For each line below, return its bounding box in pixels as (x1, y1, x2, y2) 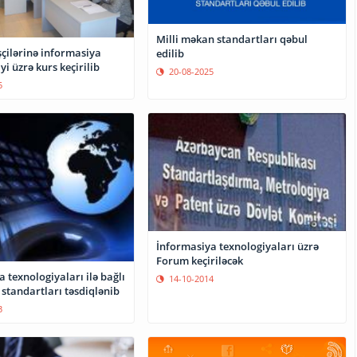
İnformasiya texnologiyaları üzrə (156, 239, 320, 254)
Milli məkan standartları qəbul (156, 31, 308, 46)
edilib (156, 45, 185, 61)
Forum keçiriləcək (156, 253, 244, 269)
